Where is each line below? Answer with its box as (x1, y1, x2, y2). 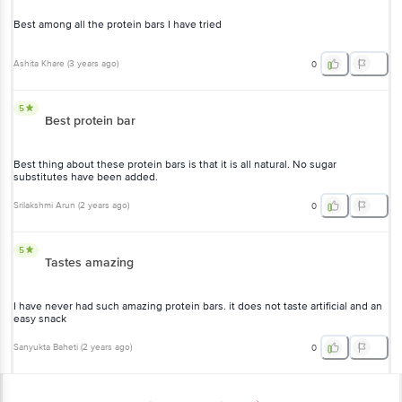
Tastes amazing (45, 254, 134, 270)
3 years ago (69, 58, 117, 70)
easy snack (13, 311, 66, 326)
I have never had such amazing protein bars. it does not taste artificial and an (13, 299, 382, 313)
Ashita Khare (13, 58, 65, 70)
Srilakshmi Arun (13, 200, 75, 212)
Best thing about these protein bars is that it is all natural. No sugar (13, 157, 336, 171)
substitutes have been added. (13, 170, 158, 184)
